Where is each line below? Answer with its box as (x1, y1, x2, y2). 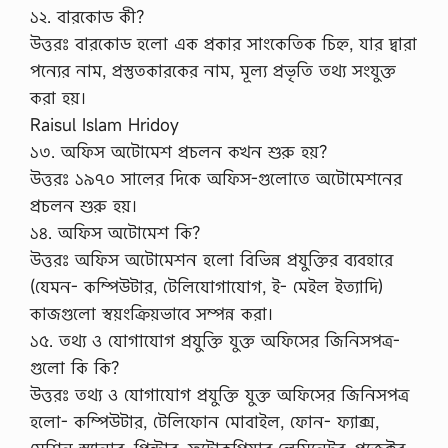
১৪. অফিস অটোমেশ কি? (30, 221, 200, 244)
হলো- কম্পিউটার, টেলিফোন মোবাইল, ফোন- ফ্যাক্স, (30, 410, 379, 433)
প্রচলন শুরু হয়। (30, 194, 137, 217)
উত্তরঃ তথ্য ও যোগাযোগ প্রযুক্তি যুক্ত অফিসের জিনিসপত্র (30, 383, 409, 406)
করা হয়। (30, 86, 86, 109)
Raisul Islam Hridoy (30, 113, 179, 136)
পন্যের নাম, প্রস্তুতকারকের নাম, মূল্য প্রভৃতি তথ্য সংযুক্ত (30, 59, 396, 82)
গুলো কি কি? (30, 356, 119, 379)
